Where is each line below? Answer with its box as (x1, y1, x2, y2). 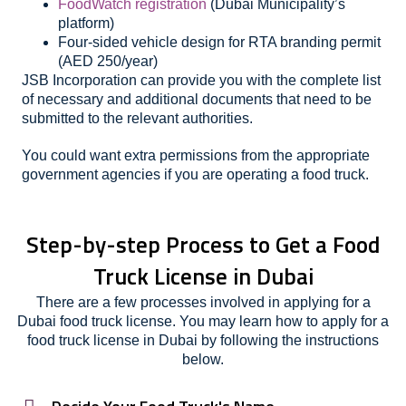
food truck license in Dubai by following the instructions (27, 333, 379, 348)
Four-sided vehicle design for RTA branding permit (58, 34, 381, 50)
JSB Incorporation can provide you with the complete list (22, 72, 381, 88)
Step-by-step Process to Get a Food (26, 227, 380, 262)
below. (182, 352, 224, 367)
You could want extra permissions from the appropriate (22, 148, 370, 163)
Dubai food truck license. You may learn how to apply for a (17, 314, 389, 329)
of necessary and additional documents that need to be (22, 92, 372, 107)
